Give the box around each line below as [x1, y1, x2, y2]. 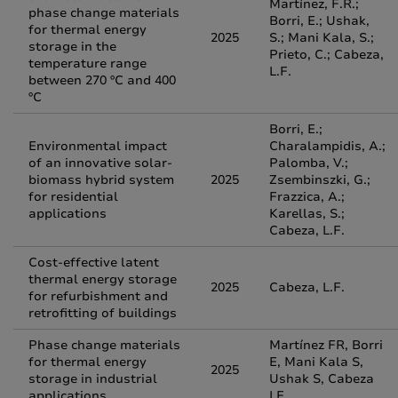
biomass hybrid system [28, 171, 174, 188]
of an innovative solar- [28, 155, 172, 171]
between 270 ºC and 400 [28, 72, 176, 89]
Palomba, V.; [269, 155, 348, 171]
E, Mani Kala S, [269, 354, 363, 370]
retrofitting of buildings [28, 305, 177, 322]
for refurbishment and [28, 288, 168, 305]
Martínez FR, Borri [269, 337, 383, 354]
